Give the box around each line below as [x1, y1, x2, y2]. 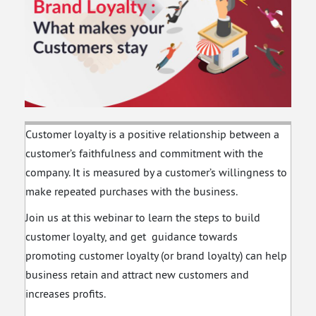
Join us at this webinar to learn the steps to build [25, 209, 260, 224]
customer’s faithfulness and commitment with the [25, 145, 263, 160]
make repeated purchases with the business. [25, 183, 238, 198]
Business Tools [39, 17, 111, 32]
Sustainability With [39, 1, 133, 16]
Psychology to [207, 1, 276, 16]
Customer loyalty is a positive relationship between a [25, 126, 279, 141]
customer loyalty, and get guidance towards [25, 229, 238, 243]
